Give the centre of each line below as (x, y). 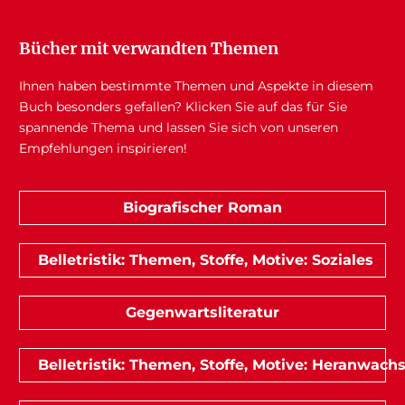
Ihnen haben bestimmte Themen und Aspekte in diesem (196, 85)
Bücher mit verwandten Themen (148, 48)
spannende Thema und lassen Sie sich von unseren (178, 127)
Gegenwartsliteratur (202, 312)
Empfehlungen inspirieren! (103, 148)
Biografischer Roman (202, 207)
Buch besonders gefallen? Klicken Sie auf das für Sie (183, 106)
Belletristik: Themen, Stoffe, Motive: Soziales (205, 259)
